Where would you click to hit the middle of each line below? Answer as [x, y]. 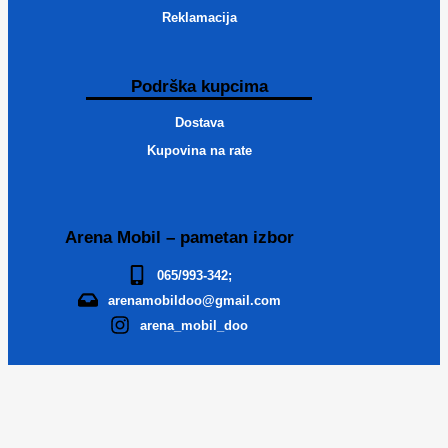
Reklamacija [199, 18]
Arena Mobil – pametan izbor [179, 238]
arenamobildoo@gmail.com [194, 300]
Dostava [199, 123]
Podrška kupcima [199, 87]
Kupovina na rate [199, 151]
